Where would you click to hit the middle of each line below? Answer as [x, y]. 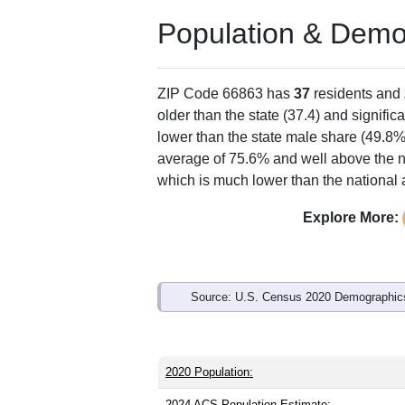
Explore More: [350, 217]
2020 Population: [209, 372]
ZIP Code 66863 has [226, 93]
